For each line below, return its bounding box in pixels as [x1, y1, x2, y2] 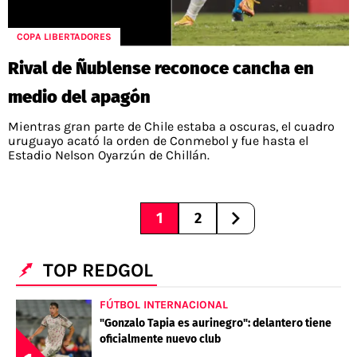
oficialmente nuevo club [100, 331, 221, 346]
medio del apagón [8, 85, 151, 108]
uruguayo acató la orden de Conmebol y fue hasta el [8, 132, 308, 148]
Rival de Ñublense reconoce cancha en [8, 57, 314, 79]
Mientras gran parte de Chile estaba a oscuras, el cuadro [8, 118, 335, 134]
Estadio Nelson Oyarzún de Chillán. [8, 147, 210, 163]
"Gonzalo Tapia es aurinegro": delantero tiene [100, 316, 331, 330]
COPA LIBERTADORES [17, 31, 112, 43]
